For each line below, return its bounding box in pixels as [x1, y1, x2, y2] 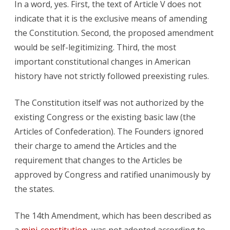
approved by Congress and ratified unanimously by [14, 169, 210, 181]
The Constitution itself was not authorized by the [14, 97, 204, 109]
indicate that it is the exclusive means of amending [14, 13, 207, 25]
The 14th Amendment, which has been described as [14, 210, 212, 222]
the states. [14, 183, 54, 195]
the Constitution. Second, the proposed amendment [14, 27, 214, 39]
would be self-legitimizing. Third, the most [14, 42, 176, 53]
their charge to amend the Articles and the [14, 140, 177, 152]
